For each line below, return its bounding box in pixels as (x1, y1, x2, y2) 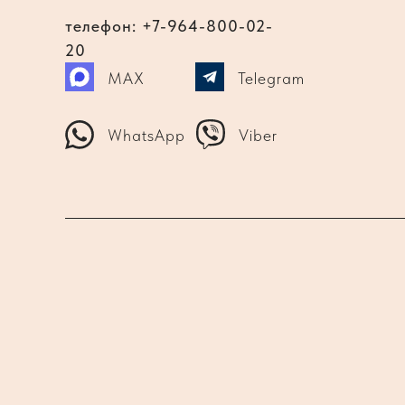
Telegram (238, 68, 305, 88)
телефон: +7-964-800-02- (65, 15, 273, 35)
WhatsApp (108, 125, 185, 145)
